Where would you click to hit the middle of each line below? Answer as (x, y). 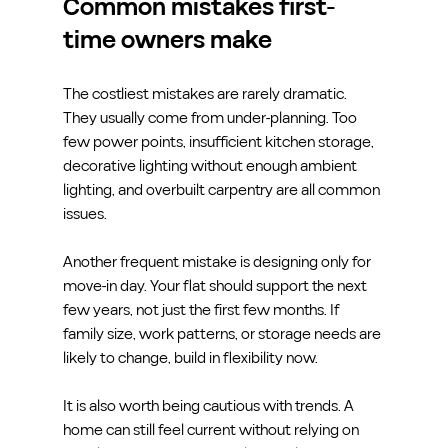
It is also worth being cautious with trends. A (209, 405)
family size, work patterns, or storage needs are (223, 333)
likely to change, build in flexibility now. (190, 357)
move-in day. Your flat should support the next (216, 285)
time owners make (167, 40)
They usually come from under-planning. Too (211, 117)
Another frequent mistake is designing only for (218, 261)
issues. (84, 213)
